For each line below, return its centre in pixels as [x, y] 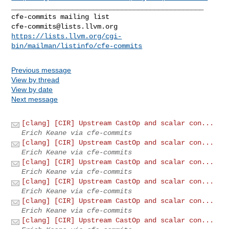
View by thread [36, 79]
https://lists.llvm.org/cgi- [67, 36]
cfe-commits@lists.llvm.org [65, 26]
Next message [35, 99]
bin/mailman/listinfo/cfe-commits [77, 46]
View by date [32, 89]
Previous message [41, 70]
